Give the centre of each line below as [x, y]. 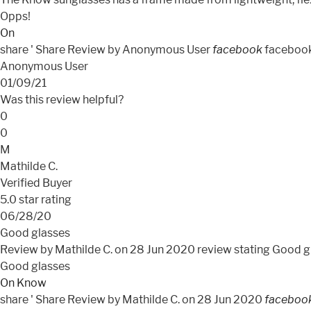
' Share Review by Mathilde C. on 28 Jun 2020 [148, 300]
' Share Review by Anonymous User [121, 50]
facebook [237, 50]
